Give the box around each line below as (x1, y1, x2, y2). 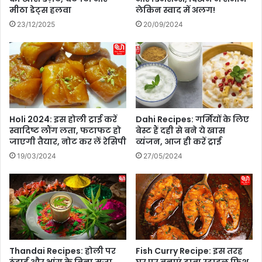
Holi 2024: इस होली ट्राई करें (9, 113, 117, 126)
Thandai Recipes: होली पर (9, 245, 116, 257)
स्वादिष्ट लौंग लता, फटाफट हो (9, 125, 121, 137)
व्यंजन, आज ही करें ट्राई (136, 136, 222, 148)
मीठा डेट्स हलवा (9, 4, 71, 16)
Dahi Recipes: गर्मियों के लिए (136, 113, 249, 126)
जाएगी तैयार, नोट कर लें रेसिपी (9, 136, 126, 148)
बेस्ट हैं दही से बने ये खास (136, 125, 225, 137)
